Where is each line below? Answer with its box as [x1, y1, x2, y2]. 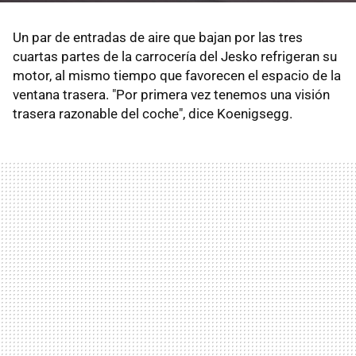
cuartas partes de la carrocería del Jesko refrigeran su [13, 48, 337, 64]
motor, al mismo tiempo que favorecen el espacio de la [13, 67, 341, 83]
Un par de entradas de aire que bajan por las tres [13, 29, 303, 45]
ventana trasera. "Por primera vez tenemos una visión [13, 86, 330, 103]
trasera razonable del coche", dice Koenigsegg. [13, 105, 292, 122]
